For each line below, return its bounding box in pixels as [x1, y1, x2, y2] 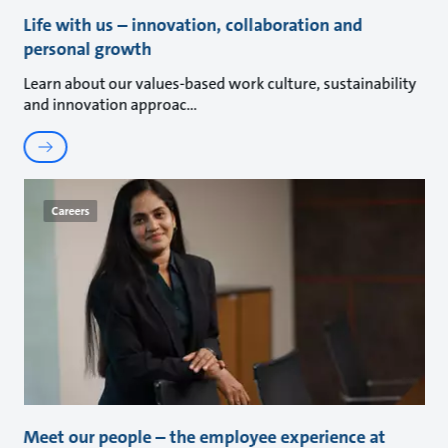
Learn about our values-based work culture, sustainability [23, 73, 417, 95]
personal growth [23, 37, 152, 62]
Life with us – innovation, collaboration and [23, 13, 363, 38]
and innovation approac [23, 94, 187, 116]
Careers [51, 203, 90, 220]
